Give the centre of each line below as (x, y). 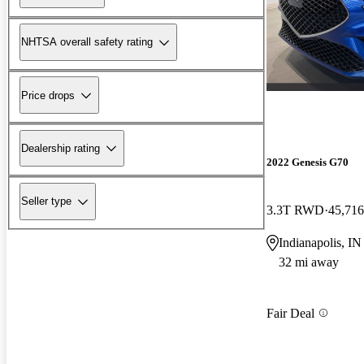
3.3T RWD (295, 210)
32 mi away (309, 262)
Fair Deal (290, 313)
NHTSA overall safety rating (87, 42)
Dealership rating (61, 148)
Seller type (46, 201)
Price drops (48, 95)
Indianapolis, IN (320, 243)
